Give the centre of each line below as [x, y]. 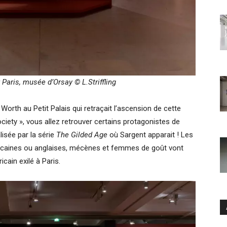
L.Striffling [99, 82]
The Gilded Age [83, 135]
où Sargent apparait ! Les [151, 135]
